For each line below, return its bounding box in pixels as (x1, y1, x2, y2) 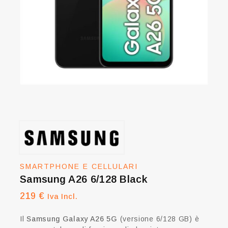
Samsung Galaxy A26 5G (26, 215, 118, 223)
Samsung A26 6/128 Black (20, 174, 147, 185)
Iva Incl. (47, 192, 78, 201)
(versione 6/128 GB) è (117, 215, 199, 223)
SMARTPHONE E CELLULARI (20, 162, 138, 170)
